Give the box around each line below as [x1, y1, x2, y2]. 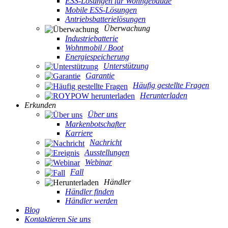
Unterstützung [103, 61, 149, 70]
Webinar [85, 157, 112, 166]
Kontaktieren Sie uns [24, 214, 91, 223]
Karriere [65, 129, 93, 138]
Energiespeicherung [65, 52, 129, 61]
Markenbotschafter [65, 120, 126, 129]
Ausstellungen [84, 148, 129, 157]
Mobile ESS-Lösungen [65, 6, 137, 15]
